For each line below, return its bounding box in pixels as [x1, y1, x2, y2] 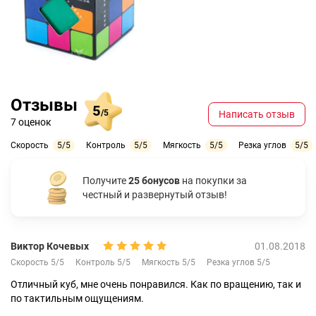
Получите [83, 174, 128, 186]
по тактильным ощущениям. [11, 292, 144, 304]
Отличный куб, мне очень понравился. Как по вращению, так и [11, 278, 301, 290]
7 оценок [11, 116, 51, 128]
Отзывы [11, 95, 78, 115]
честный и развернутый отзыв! [83, 188, 227, 200]
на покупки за [180, 174, 247, 186]
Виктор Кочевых [11, 240, 89, 252]
